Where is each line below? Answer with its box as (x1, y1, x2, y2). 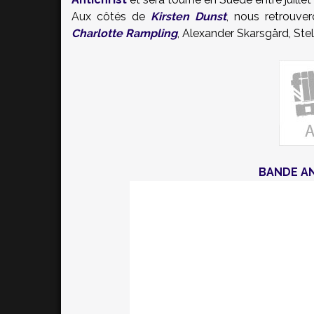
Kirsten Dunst (151, 10, 226, 23)
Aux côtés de (71, 10, 151, 23)
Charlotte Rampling (71, 27, 177, 40)
